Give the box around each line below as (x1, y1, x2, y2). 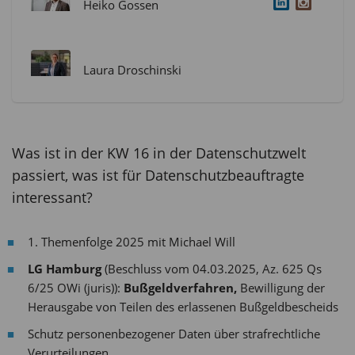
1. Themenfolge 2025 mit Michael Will (28, 233, 235, 250)
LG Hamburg (28, 260, 101, 277)
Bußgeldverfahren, (124, 279, 240, 296)
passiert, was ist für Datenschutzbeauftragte (12, 165, 304, 185)
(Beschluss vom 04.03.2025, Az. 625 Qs (101, 260, 322, 277)
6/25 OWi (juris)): (28, 279, 124, 296)
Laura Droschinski (83, 61, 181, 78)
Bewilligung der (240, 279, 325, 296)
